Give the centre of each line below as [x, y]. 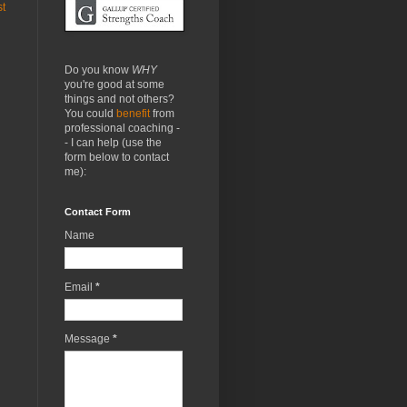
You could [90, 113]
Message [89, 338]
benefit [133, 113]
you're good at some [114, 84]
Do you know [98, 69]
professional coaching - [122, 128]
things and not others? [119, 99]
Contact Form [98, 211]
